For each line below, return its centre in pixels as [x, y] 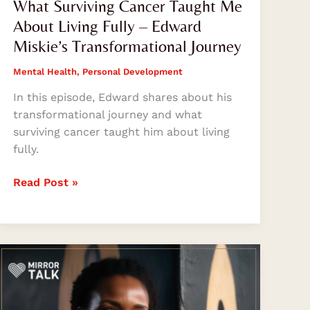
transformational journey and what [107, 115]
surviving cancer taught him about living [121, 132]
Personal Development [132, 71]
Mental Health [45, 71]
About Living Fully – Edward [107, 26]
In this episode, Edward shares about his [122, 98]
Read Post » [45, 182]
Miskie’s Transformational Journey [127, 46]
